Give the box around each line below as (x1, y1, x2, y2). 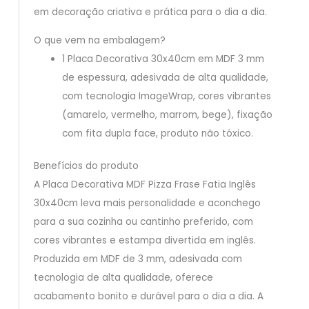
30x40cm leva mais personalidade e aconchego (33, 197, 261, 210)
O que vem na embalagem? (33, 33, 166, 47)
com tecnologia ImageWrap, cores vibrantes (61, 89, 271, 103)
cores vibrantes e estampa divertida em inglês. (33, 234, 256, 248)
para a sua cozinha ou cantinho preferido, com (33, 215, 253, 229)
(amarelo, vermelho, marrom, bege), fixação (61, 108, 272, 121)
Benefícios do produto (33, 159, 139, 173)
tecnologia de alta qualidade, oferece (33, 271, 213, 285)
